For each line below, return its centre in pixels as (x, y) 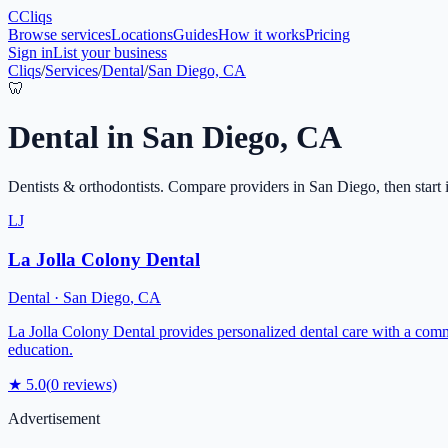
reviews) (88, 385)
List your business (110, 52)
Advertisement (54, 419)
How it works (261, 34)
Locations (142, 34)
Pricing (327, 34)
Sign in (30, 52)
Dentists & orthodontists (84, 186)
